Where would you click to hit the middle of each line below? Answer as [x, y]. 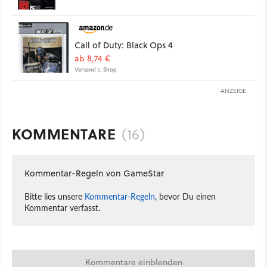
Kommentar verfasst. [62, 207]
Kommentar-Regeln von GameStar [94, 173]
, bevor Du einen [185, 196]
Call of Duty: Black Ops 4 [124, 45]
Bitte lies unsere [55, 196]
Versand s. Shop [96, 69]
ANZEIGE [233, 90]
